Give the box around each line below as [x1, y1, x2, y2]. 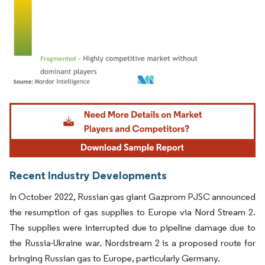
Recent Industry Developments [9, 167, 167, 182]
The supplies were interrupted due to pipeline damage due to [9, 221, 256, 233]
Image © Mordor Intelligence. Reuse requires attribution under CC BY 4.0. [15, 100, 236, 109]
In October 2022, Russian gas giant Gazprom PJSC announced [9, 190, 256, 202]
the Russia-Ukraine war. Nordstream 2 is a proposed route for [9, 237, 256, 248]
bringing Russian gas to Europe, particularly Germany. [9, 252, 220, 264]
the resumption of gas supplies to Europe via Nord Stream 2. [9, 206, 256, 218]
